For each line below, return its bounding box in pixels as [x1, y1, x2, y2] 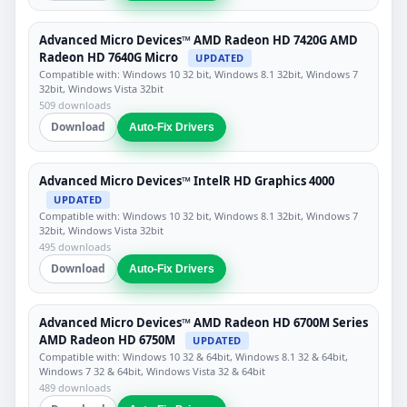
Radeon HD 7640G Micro [39, 48, 178, 65]
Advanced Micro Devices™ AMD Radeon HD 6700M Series [39, 313, 368, 331]
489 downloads [39, 381, 111, 395]
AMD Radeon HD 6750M [39, 331, 175, 348]
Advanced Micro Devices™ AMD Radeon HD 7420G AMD [39, 31, 358, 48]
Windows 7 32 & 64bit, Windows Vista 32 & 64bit [39, 364, 265, 379]
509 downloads [39, 98, 111, 113]
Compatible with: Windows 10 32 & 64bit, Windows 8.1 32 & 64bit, [39, 350, 348, 364]
